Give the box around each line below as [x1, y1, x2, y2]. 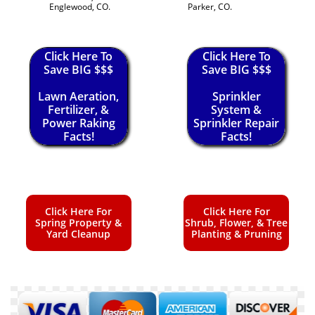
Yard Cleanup [46, 227, 111, 240]
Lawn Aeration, [38, 88, 120, 104]
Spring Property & [35, 216, 122, 229]
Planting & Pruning [191, 227, 282, 240]
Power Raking [41, 115, 115, 131]
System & [211, 101, 262, 117]
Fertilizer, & [48, 101, 110, 117]
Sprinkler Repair [193, 115, 280, 131]
